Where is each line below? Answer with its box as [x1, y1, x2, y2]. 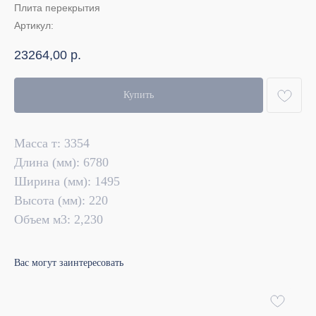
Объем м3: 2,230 [14, 212, 103, 227]
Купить [123, 90, 154, 101]
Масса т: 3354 [14, 136, 90, 151]
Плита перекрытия [14, 2, 100, 13]
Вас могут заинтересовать [14, 257, 123, 269]
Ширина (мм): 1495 [14, 174, 120, 189]
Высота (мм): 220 [14, 193, 108, 208]
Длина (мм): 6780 [14, 155, 109, 170]
